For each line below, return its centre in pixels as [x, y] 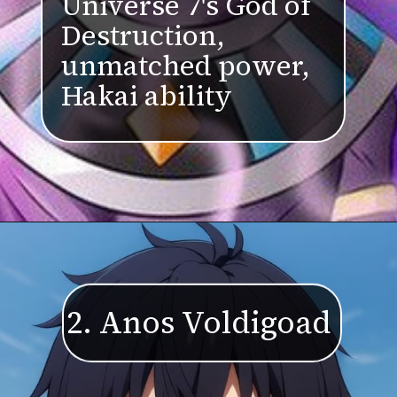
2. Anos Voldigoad [199, 323]
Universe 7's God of [191, 36]
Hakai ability [177, 67]
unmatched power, [191, 57]
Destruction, [176, 47]
